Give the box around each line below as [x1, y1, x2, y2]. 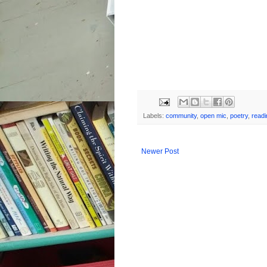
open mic [200, 112, 226, 120]
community [166, 112, 197, 120]
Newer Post [141, 147, 179, 156]
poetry [230, 112, 248, 120]
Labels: [143, 112, 166, 120]
